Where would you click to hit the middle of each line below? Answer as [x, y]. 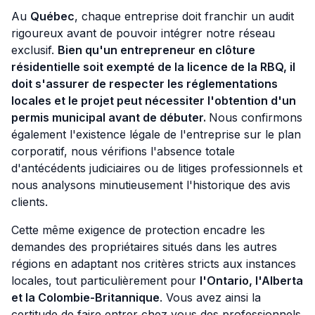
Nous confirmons [256, 118]
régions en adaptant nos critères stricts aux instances [154, 264]
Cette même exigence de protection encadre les [138, 230]
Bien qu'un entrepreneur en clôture [156, 50]
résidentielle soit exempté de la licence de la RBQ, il [153, 67]
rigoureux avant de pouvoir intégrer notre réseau [143, 33]
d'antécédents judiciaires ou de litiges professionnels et [157, 168]
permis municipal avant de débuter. [110, 118]
